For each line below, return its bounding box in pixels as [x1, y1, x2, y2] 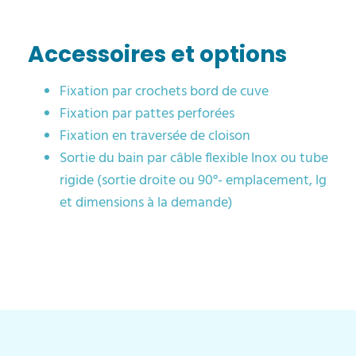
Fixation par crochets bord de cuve [60, 79, 269, 103]
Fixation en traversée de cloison [60, 124, 250, 148]
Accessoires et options [28, 38, 287, 70]
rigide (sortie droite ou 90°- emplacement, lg [60, 168, 327, 192]
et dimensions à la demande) [60, 191, 233, 215]
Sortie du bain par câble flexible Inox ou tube [60, 146, 328, 170]
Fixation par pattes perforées [60, 102, 234, 126]
